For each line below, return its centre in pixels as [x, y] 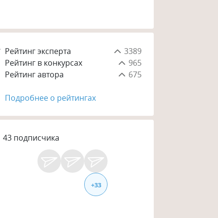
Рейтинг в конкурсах [44, 63]
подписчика [37, 138]
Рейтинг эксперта [38, 51]
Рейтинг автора [35, 74]
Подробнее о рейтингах [51, 98]
